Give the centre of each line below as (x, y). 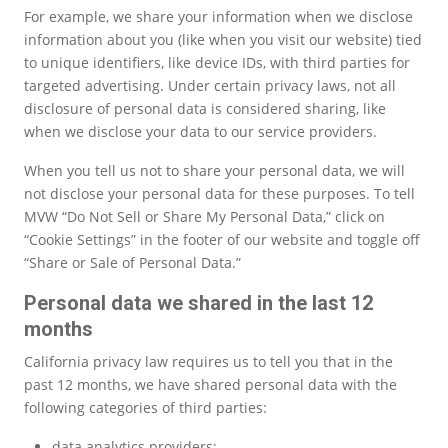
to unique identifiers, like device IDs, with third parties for (217, 62)
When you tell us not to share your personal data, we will (214, 170)
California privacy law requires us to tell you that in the (208, 361)
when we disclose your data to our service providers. (202, 131)
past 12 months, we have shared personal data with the (210, 384)
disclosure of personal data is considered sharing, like (205, 108)
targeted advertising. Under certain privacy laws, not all (210, 85)
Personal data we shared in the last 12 (198, 302)
